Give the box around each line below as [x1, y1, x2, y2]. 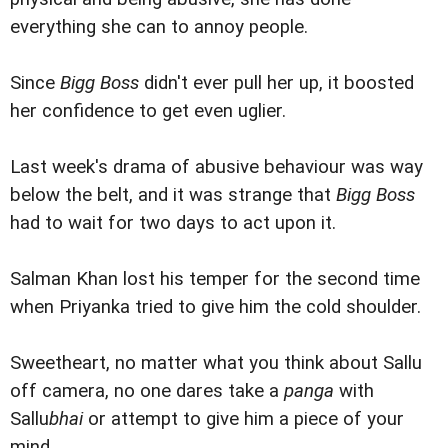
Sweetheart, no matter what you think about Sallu [10, 351, 422, 374]
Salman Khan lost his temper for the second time [10, 267, 420, 290]
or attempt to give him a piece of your [83, 407, 404, 430]
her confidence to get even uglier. [10, 99, 286, 122]
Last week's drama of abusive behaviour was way [10, 155, 423, 178]
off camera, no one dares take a [10, 379, 284, 402]
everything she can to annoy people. [10, 15, 308, 38]
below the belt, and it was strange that [10, 183, 336, 206]
